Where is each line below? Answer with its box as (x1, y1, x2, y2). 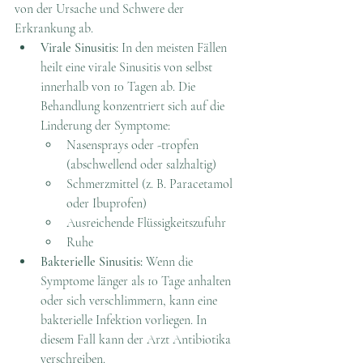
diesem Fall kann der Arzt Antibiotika (41, 331, 234, 348)
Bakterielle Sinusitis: (41, 253, 143, 270)
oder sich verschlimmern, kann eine (41, 292, 220, 309)
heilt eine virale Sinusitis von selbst (41, 58, 216, 75)
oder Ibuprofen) (66, 194, 147, 211)
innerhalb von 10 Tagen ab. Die (41, 78, 199, 95)
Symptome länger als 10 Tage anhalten (41, 272, 234, 289)
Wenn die (143, 253, 196, 270)
